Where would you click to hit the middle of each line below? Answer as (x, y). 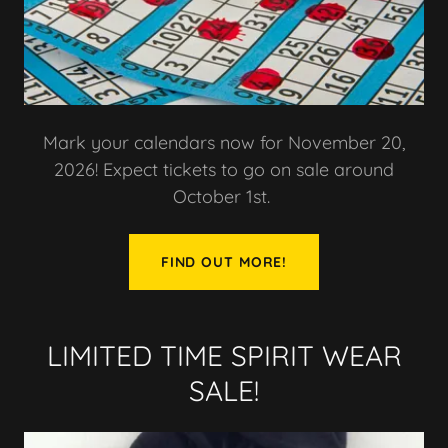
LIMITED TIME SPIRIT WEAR (224, 356)
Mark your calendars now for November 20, (224, 143)
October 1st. (224, 197)
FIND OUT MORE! (224, 262)
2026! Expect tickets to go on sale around (224, 170)
